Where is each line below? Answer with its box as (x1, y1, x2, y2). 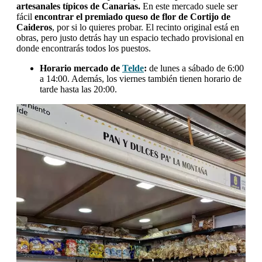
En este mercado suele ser (143, 1, 237, 12)
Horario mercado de (40, 63, 122, 74)
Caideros (16, 22, 52, 33)
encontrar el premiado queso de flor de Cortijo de (35, 12, 230, 22)
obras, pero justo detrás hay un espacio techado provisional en (16, 33, 244, 43)
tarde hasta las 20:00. (40, 84, 117, 95)
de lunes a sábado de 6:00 (149, 63, 244, 74)
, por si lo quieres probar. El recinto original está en (52, 22, 239, 33)
